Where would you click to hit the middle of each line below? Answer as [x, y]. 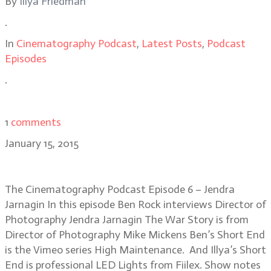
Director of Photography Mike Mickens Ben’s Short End [135, 235]
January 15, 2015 [42, 143]
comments [36, 122]
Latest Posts [172, 44]
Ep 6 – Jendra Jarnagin [88, 164]
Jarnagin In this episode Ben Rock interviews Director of [135, 204]
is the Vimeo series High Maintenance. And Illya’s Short [135, 250]
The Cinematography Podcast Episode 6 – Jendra [120, 189]
